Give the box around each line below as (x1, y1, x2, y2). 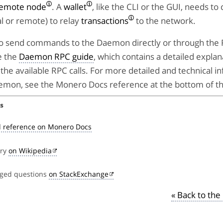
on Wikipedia (8, 145, 52, 155)
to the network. (134, 14, 196, 26)
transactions (81, 14, 128, 26)
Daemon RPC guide (19, 50, 94, 62)
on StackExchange (49, 169, 109, 179)
